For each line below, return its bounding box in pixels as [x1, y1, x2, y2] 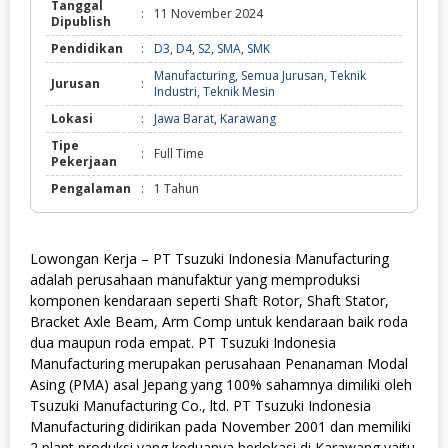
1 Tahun [154, 179, 199, 197]
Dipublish [51, 12, 111, 30]
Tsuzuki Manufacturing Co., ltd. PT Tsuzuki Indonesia [30, 395, 371, 415]
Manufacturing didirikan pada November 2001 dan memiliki [30, 416, 411, 436]
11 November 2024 [154, 4, 263, 22]
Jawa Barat [154, 109, 214, 127]
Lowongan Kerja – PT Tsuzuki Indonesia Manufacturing [30, 248, 389, 268]
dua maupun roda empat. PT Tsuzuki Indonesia [30, 332, 336, 352]
